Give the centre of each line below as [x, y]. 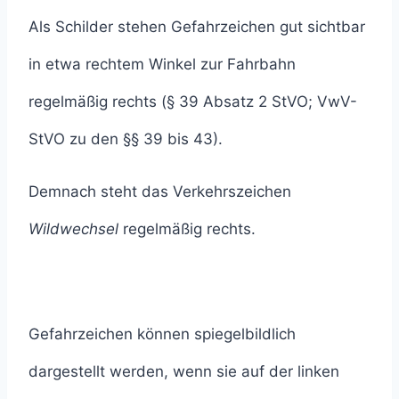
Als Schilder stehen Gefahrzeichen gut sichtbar [197, 26]
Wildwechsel [73, 228]
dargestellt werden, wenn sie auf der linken [184, 371]
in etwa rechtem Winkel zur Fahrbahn [162, 64]
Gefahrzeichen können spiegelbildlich [162, 334]
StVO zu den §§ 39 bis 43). [126, 138]
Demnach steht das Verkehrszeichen [160, 191]
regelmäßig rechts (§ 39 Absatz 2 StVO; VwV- [193, 101]
